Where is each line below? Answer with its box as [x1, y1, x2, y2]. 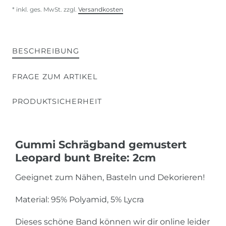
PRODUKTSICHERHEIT [12, 96, 102, 106]
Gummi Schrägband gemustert [15, 138, 187, 151]
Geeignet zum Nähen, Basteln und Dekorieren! [15, 172, 205, 182]
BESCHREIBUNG [12, 46, 79, 55]
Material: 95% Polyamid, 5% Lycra [15, 194, 144, 204]
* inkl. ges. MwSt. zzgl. [12, 5, 78, 13]
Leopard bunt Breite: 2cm [15, 151, 156, 164]
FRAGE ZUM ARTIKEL [12, 72, 97, 81]
